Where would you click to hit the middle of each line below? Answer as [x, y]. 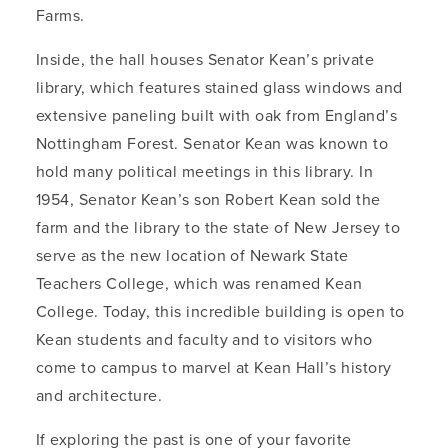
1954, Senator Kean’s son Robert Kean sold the [208, 200]
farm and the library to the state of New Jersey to [218, 228]
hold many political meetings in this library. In [205, 172]
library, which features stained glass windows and [219, 88]
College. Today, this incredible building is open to [220, 312]
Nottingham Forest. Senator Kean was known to [212, 144]
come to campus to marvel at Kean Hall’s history [214, 368]
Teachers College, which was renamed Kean [199, 284]
